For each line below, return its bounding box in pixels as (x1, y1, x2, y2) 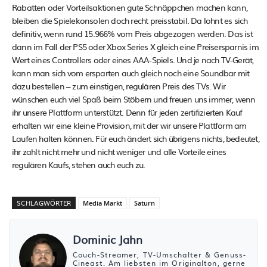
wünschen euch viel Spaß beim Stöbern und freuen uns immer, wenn (12, 92, 256, 105)
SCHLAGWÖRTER (17, 197, 71, 207)
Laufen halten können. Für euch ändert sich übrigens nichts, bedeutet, (12, 132, 259, 144)
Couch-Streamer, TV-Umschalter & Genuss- (73, 249, 246, 260)
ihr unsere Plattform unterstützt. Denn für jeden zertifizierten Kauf (12, 105, 243, 118)
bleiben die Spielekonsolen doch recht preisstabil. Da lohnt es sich (12, 14, 248, 26)
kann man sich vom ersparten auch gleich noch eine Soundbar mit (12, 66, 250, 79)
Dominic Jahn (73, 231, 142, 247)
